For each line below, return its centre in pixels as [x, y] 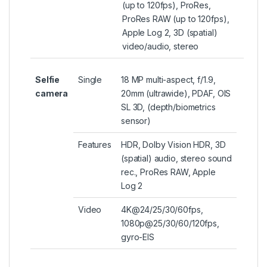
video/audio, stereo [161, 46]
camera [52, 94]
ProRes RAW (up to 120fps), [176, 19]
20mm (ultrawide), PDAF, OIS [176, 94]
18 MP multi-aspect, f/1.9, [168, 80]
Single [90, 80]
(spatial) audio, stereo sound [176, 159]
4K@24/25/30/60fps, [162, 210]
